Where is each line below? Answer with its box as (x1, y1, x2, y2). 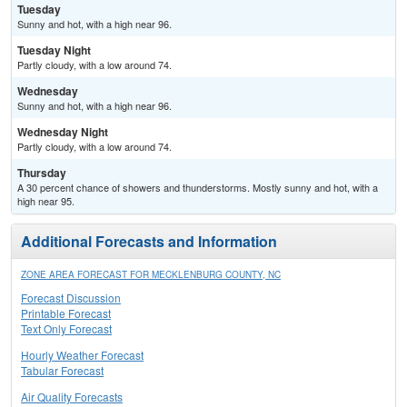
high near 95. (17, 194, 74, 209)
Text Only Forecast (21, 321, 112, 337)
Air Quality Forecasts (21, 389, 123, 405)
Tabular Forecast (21, 362, 104, 379)
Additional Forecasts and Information (21, 231, 277, 253)
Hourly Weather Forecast (21, 347, 144, 363)
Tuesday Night (17, 42, 91, 59)
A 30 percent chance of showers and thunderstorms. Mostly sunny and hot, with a (17, 180, 378, 195)
